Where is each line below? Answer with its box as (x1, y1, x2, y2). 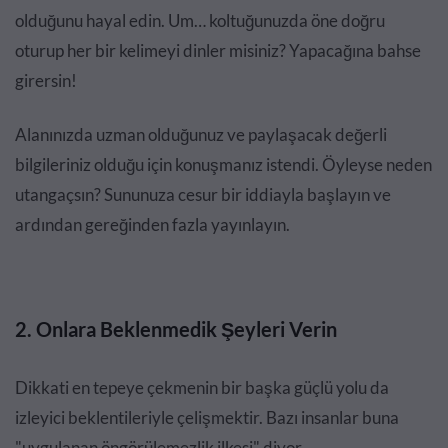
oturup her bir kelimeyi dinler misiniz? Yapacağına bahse (15, 40, 421, 62)
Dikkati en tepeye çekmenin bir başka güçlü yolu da (15, 377, 389, 399)
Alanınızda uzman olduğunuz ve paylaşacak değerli (15, 124, 387, 146)
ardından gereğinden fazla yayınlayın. (15, 214, 290, 236)
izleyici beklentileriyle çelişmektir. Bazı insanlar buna (15, 407, 399, 429)
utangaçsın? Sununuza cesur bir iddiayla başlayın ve (15, 184, 391, 206)
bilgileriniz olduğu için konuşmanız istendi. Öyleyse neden (15, 154, 432, 176)
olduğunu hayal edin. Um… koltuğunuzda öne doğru (15, 10, 385, 32)
